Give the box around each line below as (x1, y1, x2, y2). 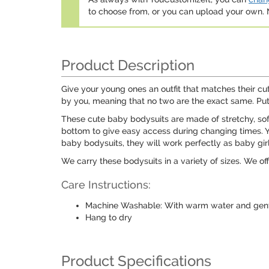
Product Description (61, 56, 195, 74)
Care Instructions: (61, 178, 151, 191)
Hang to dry (85, 213, 132, 222)
